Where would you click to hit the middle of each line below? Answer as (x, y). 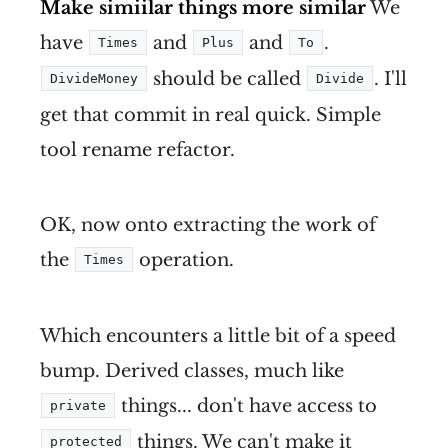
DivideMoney (94, 78)
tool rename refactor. (137, 149)
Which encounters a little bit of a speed (218, 335)
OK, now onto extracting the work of (208, 224)
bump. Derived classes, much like (192, 370)
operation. (184, 259)
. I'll (390, 78)
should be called (227, 78)
